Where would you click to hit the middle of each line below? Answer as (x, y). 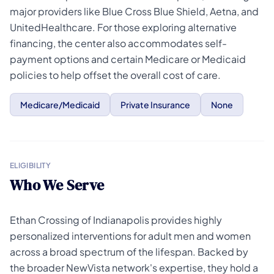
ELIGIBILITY (30, 165)
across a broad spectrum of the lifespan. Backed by (129, 252)
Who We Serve (57, 185)
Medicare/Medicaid (60, 105)
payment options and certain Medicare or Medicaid (128, 59)
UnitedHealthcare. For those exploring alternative (123, 27)
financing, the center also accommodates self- (118, 43)
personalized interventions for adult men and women (130, 236)
